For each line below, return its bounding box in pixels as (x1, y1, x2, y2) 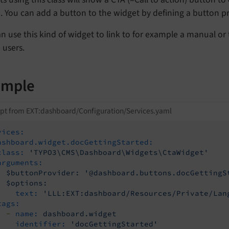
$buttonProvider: (6, 168, 80, 177)
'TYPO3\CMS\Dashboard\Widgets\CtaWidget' (29, 147, 209, 157)
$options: (6, 178, 48, 188)
